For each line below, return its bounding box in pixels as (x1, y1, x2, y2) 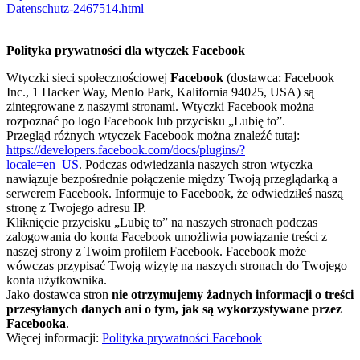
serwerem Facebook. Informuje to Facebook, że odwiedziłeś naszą (6, 186, 343, 201)
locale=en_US (6, 157, 79, 172)
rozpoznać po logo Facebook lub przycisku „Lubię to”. (6, 114, 285, 129)
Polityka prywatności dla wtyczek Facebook (6, 43, 245, 58)
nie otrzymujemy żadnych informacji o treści (112, 288, 354, 302)
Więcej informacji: (6, 331, 102, 346)
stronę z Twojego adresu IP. (6, 201, 146, 215)
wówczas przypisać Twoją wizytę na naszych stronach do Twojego (6, 259, 347, 273)
